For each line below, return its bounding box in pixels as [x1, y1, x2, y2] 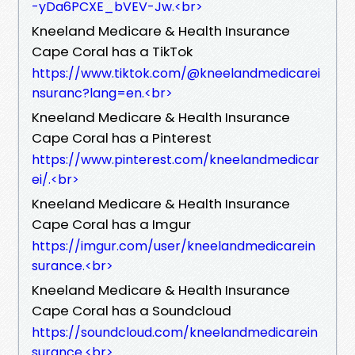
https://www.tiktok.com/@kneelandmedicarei [32, 63, 320, 82]
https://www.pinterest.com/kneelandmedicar [32, 150, 319, 169]
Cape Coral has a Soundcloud [32, 300, 231, 320]
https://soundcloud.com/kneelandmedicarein [32, 323, 318, 342]
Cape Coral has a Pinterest [32, 128, 212, 147]
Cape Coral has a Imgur [32, 214, 191, 234]
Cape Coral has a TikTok [32, 41, 193, 61]
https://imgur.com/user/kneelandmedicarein [32, 236, 315, 255]
